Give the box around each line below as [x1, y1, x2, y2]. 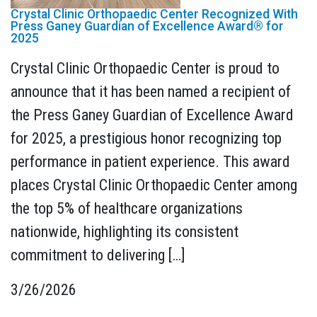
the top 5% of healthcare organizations [11, 200, 243, 218]
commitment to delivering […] [11, 246, 185, 265]
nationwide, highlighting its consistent [11, 223, 238, 241]
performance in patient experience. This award [11, 153, 290, 171]
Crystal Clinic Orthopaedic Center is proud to [11, 59, 279, 78]
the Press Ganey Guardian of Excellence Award [11, 106, 294, 125]
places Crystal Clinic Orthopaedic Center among [11, 176, 297, 195]
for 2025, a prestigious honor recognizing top [11, 129, 282, 148]
